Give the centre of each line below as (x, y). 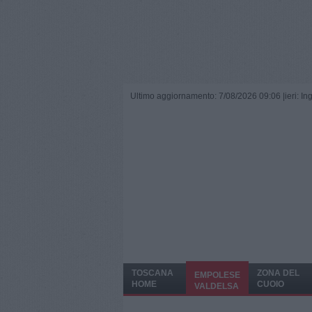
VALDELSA (217, 286)
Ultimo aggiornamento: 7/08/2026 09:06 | (208, 96)
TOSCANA (153, 273)
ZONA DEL (278, 273)
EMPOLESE (217, 275)
